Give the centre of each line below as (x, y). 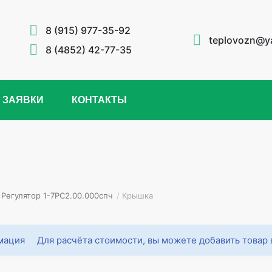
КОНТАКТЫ (99, 100)
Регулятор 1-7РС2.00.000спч (57, 195)
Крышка (138, 195)
